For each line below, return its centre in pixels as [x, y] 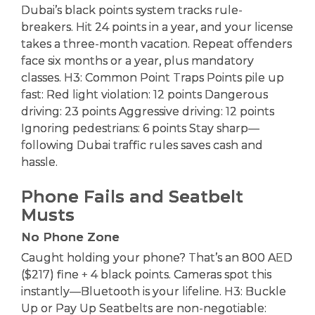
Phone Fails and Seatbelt [132, 196]
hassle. [39, 162]
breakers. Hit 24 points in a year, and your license [157, 27]
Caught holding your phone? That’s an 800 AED [157, 257]
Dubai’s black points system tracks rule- [132, 10]
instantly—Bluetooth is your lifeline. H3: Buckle [154, 291]
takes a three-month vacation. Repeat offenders [156, 44]
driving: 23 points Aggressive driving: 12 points [148, 111]
